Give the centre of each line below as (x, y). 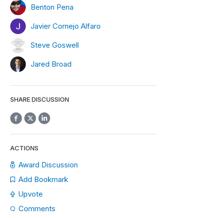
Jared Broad (51, 64)
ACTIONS (24, 148)
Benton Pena (52, 7)
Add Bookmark (43, 179)
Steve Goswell (55, 45)
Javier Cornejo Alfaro (66, 26)
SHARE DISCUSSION (40, 99)
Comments (37, 209)
